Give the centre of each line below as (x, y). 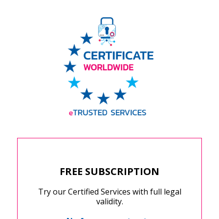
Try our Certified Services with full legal (109, 192)
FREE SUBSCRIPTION (109, 171)
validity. (109, 201)
